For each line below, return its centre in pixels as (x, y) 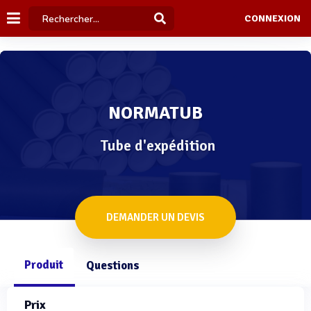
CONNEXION (272, 19)
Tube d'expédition (157, 145)
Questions (113, 266)
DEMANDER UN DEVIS (155, 217)
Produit (44, 265)
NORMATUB (155, 113)
